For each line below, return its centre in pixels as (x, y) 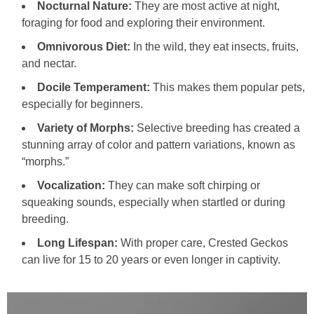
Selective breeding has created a (217, 128)
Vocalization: (71, 185)
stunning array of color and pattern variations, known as (158, 144)
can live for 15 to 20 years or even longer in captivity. (151, 259)
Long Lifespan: (77, 243)
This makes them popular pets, (227, 87)
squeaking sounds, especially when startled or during (153, 202)
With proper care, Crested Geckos (203, 243)
